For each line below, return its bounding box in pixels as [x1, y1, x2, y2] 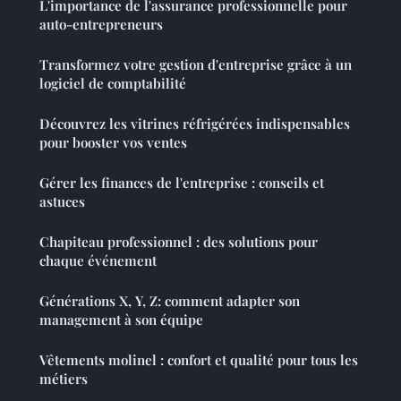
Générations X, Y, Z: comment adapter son [39, 292, 300, 311]
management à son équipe [39, 311, 203, 329]
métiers [39, 370, 88, 388]
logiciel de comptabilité [39, 74, 186, 93]
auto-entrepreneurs [39, 15, 163, 34]
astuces [39, 192, 85, 211]
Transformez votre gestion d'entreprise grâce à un [39, 55, 352, 74]
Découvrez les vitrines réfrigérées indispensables [39, 115, 350, 133]
